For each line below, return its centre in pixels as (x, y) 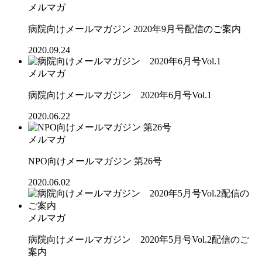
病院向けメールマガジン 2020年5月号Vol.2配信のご (139, 239)
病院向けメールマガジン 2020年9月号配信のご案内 (135, 29)
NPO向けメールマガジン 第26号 (95, 161)
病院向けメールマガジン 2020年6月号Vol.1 (120, 95)
